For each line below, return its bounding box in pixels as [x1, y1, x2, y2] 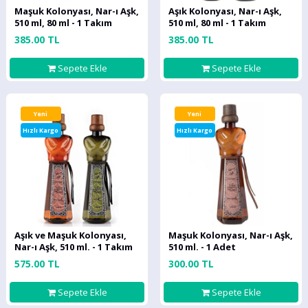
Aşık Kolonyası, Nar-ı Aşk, [168, 5, 282, 17]
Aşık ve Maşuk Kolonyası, [14, 229, 126, 241]
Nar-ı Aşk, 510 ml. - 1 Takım [14, 241, 133, 253]
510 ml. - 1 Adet [168, 241, 236, 253]
